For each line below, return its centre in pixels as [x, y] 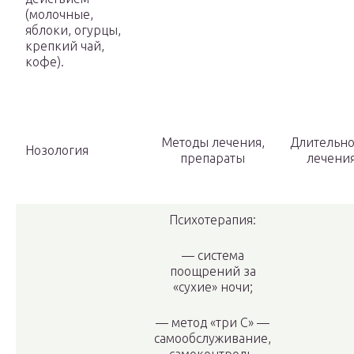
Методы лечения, [213, 143]
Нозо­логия [57, 151]
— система [213, 256]
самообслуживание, [213, 339]
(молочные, [59, 15]
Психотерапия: [213, 220]
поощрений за [213, 271]
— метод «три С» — [213, 323]
